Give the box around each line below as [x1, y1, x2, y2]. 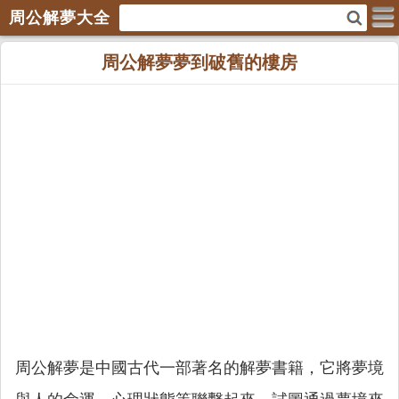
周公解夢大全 [9, 9, 110, 27]
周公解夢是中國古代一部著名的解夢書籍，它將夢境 [15, 359, 384, 377]
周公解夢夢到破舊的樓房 [102, 53, 297, 72]
